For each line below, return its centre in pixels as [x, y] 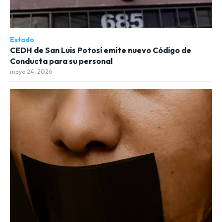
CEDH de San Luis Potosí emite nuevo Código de [101, 50]
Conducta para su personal [61, 61]
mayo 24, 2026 [31, 72]
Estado [22, 40]
